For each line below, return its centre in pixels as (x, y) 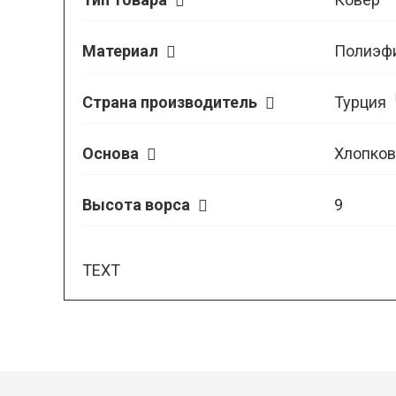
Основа (112, 153)
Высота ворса (138, 205)
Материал (122, 51)
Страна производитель (171, 102)
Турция (360, 102)
